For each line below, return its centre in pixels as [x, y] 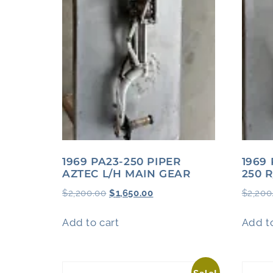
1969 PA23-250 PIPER [122, 162]
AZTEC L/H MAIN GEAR [126, 174]
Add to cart [91, 222]
